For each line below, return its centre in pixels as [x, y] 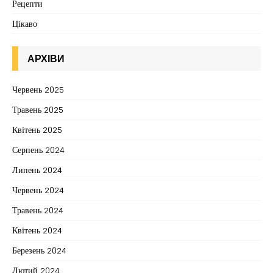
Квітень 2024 [37, 230]
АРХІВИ [46, 59]
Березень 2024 [39, 250]
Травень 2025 [38, 110]
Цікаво [25, 24]
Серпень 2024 [38, 150]
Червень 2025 [38, 90]
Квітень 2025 [37, 130]
